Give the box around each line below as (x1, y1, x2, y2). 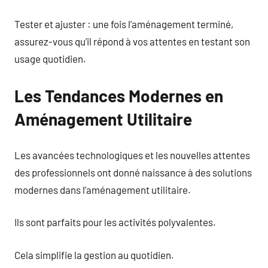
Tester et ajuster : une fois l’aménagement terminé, (14, 18, 233, 30)
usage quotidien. (14, 53, 86, 65)
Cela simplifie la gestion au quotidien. (14, 248, 174, 261)
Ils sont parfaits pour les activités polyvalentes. (14, 216, 216, 228)
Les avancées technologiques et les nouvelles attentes (14, 148, 250, 161)
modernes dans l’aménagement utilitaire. (14, 183, 191, 196)
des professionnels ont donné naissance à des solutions (14, 166, 252, 178)
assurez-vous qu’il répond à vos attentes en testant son (14, 35, 250, 47)
